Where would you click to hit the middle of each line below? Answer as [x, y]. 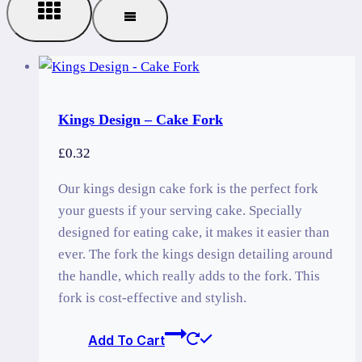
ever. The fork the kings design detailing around [196, 255]
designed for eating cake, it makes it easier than [194, 233]
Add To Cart [126, 341]
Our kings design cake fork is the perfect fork [188, 189]
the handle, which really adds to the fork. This [189, 276]
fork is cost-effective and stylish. [152, 298]
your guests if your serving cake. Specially [180, 211]
